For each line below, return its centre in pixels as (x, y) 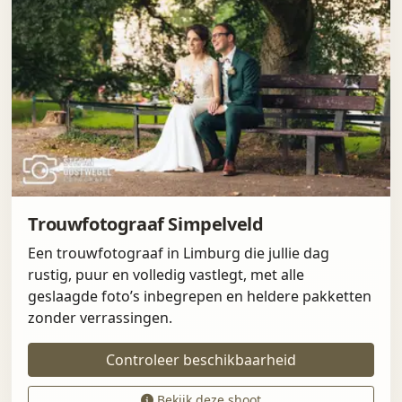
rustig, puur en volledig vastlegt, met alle (166, 274)
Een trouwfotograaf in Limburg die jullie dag (179, 253)
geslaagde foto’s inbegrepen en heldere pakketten (200, 296)
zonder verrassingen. (100, 317)
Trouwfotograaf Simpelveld (146, 223)
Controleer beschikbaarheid (201, 359)
